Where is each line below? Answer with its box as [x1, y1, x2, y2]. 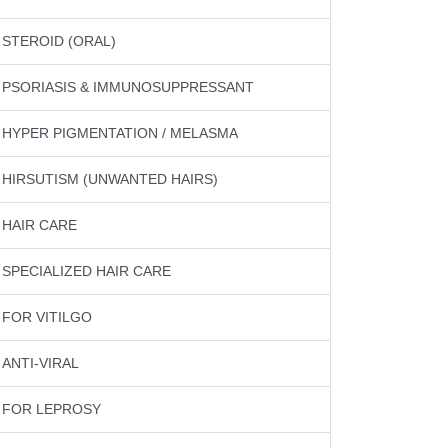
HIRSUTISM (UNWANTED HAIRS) [2, 171, 218, 187]
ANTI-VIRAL [2, 355, 79, 371]
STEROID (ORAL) [2, 33, 116, 49]
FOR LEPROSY [2, 401, 101, 417]
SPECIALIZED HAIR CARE [2, 263, 171, 279]
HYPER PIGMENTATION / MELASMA [2, 125, 238, 141]
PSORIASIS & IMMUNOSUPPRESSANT [2, 79, 254, 95]
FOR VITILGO [2, 309, 92, 325]
